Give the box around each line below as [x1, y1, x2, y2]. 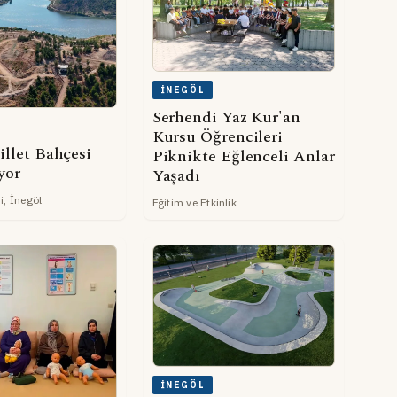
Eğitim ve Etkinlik [152, 195, 237, 209]
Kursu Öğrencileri [152, 124, 284, 149]
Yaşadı [152, 163, 201, 188]
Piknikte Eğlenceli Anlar [152, 144, 335, 168]
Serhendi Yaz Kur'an [152, 105, 300, 129]
